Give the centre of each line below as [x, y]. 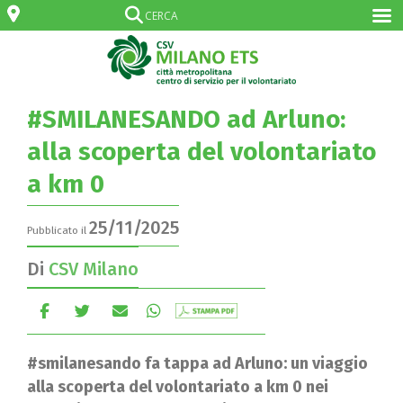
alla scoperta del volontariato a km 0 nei [178, 386]
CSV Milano [94, 269]
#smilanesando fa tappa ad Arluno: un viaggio [197, 363]
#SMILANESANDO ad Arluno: [186, 119]
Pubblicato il [58, 230]
